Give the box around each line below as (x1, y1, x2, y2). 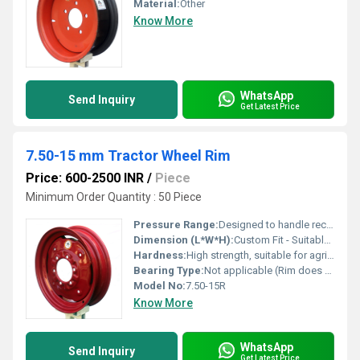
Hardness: (133, 249, 186, 261)
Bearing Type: (133, 264, 204, 276)
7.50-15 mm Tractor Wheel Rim (26, 147, 231, 164)
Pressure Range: (133, 219, 219, 231)
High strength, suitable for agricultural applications (186, 249, 327, 261)
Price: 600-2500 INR (26, 170, 144, 186)
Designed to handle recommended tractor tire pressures (219, 219, 326, 231)
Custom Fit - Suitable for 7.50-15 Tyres (234, 234, 324, 246)
